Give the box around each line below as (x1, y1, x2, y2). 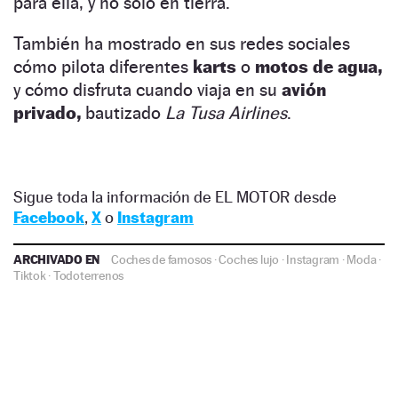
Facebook (13, 207, 84, 227)
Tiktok (13, 267, 46, 283)
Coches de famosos (111, 251, 212, 267)
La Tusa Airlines (161, 101, 287, 123)
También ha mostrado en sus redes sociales (13, 32, 350, 54)
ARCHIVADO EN (13, 251, 103, 267)
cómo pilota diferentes (13, 55, 193, 77)
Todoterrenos (52, 267, 124, 283)
